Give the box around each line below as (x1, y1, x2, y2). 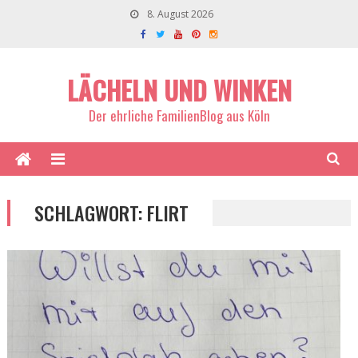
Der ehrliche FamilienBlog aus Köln (88, 105, 270, 125)
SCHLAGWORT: (34, 198, 147, 227)
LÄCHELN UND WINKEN (66, 71, 292, 109)
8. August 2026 (145, 7, 213, 21)
